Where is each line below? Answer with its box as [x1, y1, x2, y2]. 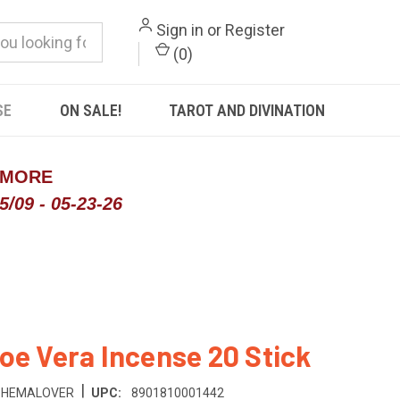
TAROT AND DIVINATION [169, 101, 326, 120]
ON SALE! [59, 101, 121, 120]
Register [224, 21, 285, 39]
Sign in [155, 21, 204, 39]
